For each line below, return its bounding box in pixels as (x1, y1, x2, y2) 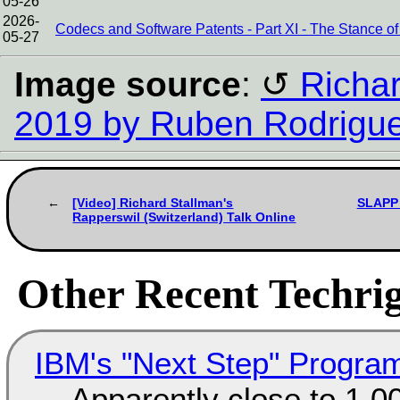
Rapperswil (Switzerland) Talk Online (72, 209, 296, 224)
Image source (14, 64, 241, 104)
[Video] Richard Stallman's (72, 195, 234, 210)
